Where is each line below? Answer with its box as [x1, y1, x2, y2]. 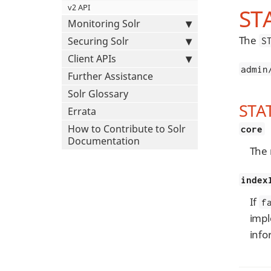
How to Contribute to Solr [68, 122, 186, 135]
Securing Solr [68, 34, 129, 48]
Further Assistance [68, 70, 153, 83]
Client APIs [68, 52, 116, 65]
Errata [68, 105, 96, 118]
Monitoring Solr [68, 17, 140, 30]
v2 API [68, 2, 90, 13]
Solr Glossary [68, 87, 128, 100]
